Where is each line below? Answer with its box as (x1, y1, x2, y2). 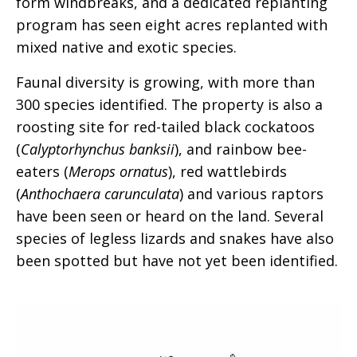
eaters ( (16, 162, 69, 181)
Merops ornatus (69, 162, 168, 181)
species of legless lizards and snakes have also (16, 229, 334, 248)
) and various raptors (179, 184, 324, 203)
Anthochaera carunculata (21, 184, 179, 203)
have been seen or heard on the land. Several (16, 206, 324, 226)
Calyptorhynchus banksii (21, 139, 175, 159)
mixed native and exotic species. (16, 37, 237, 57)
